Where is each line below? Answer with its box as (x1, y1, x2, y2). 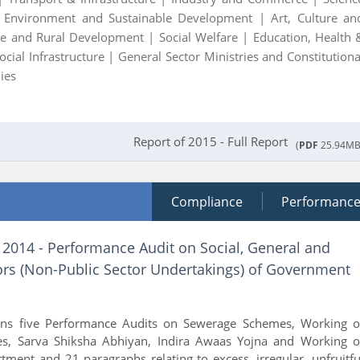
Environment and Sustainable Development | (4, 9, 272, 26)
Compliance (171, 192, 243, 211)
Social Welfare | (158, 28, 253, 45)
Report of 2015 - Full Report (133, 133, 288, 149)
